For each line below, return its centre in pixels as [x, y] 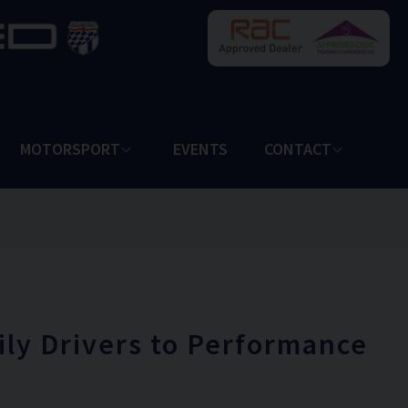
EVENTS [200, 149]
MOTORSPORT [70, 149]
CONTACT [298, 149]
